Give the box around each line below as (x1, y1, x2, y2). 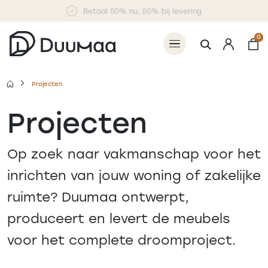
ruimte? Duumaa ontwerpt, (7, 188, 189, 206)
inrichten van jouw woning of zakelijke (7, 166, 261, 184)
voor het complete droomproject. (7, 231, 236, 249)
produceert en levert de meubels (7, 209, 230, 227)
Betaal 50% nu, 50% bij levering (83, 6, 202, 16)
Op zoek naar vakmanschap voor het (7, 145, 261, 163)
